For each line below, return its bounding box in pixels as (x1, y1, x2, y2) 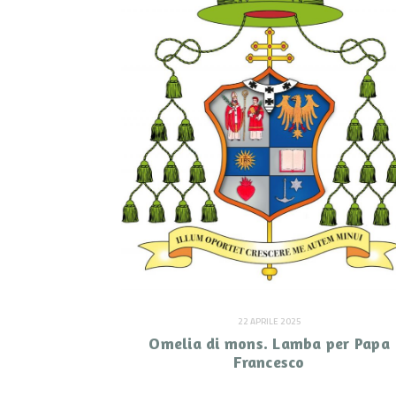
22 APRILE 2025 (237, 315, 301, 329)
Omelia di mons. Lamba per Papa (148, 333, 390, 354)
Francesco (233, 352, 305, 372)
